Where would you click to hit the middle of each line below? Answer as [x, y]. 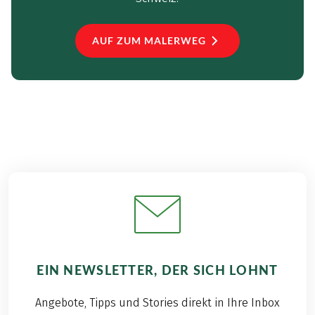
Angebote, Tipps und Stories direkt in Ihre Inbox [157, 302]
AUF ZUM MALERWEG [149, 40]
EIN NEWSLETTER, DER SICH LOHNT [157, 270]
